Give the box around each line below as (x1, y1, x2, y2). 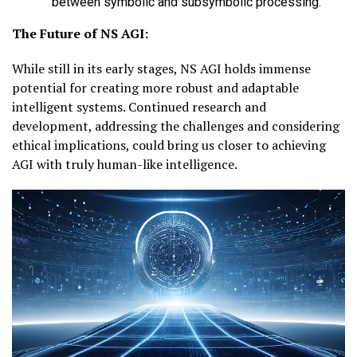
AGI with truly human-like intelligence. (12, 155, 237, 174)
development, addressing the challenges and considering (12, 117, 339, 135)
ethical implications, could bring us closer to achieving (12, 136, 326, 155)
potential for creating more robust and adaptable (12, 79, 299, 97)
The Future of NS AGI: (12, 25, 148, 43)
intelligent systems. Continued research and (12, 98, 266, 116)
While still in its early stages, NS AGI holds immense (12, 60, 311, 78)
